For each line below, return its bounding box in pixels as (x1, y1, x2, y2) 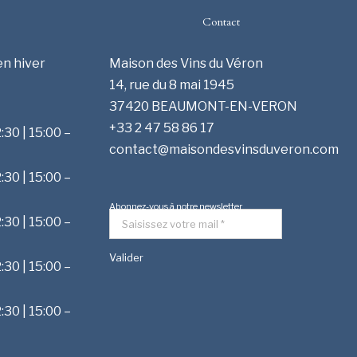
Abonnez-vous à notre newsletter (109, 200, 242, 212)
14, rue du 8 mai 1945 (109, 76, 234, 92)
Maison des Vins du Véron (109, 55, 263, 71)
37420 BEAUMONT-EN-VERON (109, 98, 297, 114)
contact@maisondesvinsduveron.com (109, 141, 339, 157)
